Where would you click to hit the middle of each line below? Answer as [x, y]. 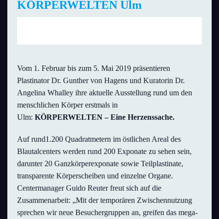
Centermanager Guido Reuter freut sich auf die [89, 188]
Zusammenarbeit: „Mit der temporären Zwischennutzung [105, 200]
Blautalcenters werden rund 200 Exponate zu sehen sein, [104, 151]
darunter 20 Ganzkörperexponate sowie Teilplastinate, [100, 163]
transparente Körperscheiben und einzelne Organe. [95, 175]
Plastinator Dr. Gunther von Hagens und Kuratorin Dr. [101, 80]
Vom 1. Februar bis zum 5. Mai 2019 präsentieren [94, 68]
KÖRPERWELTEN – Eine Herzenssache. [105, 117]
